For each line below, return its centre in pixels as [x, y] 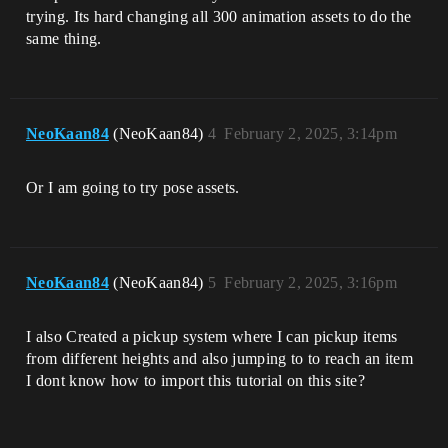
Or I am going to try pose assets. [133, 188]
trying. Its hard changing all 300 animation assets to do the [219, 17]
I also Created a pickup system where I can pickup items [212, 337]
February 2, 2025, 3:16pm [311, 283]
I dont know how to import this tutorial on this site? [195, 381]
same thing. [64, 39]
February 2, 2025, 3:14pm [311, 134]
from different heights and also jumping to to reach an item [219, 359]
